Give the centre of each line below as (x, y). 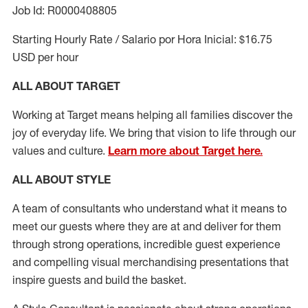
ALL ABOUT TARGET (66, 86)
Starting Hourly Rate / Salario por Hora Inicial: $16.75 (142, 39)
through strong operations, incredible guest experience (146, 244)
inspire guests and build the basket (98, 280)
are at (166, 226)
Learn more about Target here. (185, 151)
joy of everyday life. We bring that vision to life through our (154, 133)
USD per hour (45, 57)
